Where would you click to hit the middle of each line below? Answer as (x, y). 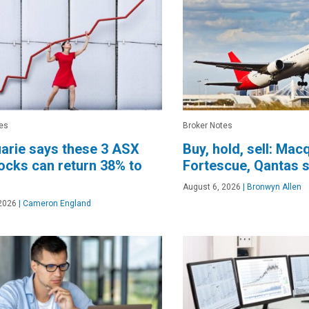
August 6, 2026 (212, 187)
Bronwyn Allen (273, 187)
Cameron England (56, 203)
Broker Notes (208, 125)
